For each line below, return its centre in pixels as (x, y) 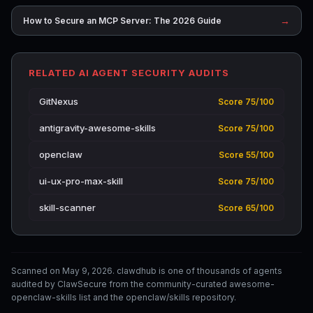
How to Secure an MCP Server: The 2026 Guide (122, 21)
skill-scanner (67, 208)
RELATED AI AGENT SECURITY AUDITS (129, 73)
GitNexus (59, 101)
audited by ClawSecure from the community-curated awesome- (143, 284)
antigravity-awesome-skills (97, 128)
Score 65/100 (246, 208)
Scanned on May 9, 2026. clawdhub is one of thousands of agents (147, 271)
